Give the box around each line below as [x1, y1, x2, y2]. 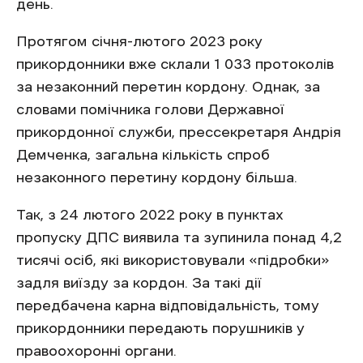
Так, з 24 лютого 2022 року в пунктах [16, 207, 284, 222]
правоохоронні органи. [16, 344, 177, 358]
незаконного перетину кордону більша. [16, 170, 297, 185]
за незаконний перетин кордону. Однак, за [16, 79, 320, 94]
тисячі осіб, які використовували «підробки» [16, 253, 330, 267]
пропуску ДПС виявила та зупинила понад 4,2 [16, 230, 342, 245]
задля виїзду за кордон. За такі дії [16, 275, 262, 290]
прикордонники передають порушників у [16, 321, 305, 335]
